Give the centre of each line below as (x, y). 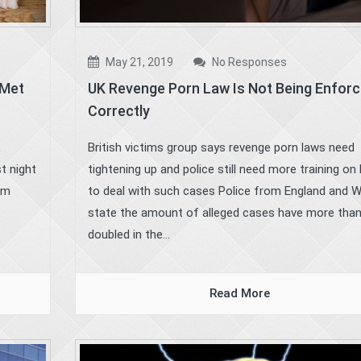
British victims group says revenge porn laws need (221, 148)
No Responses (248, 62)
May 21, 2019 (138, 62)
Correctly (118, 111)
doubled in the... (129, 235)
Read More (239, 294)
